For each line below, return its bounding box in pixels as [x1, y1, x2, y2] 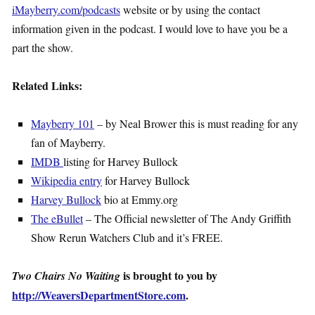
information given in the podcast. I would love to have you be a [12, 21, 288, 37]
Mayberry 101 [31, 116, 94, 131]
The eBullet [31, 211, 83, 226]
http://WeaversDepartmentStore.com [12, 287, 186, 304]
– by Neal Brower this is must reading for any [94, 116, 298, 131]
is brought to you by [120, 267, 217, 284]
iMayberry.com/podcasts [12, 2, 120, 18]
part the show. [12, 40, 73, 56]
